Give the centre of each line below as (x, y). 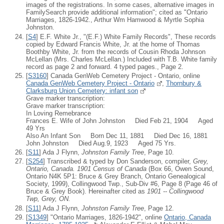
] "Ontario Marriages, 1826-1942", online (105, 217)
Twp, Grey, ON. (48, 199)
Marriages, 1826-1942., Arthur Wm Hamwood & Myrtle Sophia (115, 20)
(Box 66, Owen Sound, (180, 169)
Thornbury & (184, 83)
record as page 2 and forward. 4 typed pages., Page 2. (105, 66)
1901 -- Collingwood (175, 191)
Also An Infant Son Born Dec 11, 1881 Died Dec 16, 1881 (117, 135)
